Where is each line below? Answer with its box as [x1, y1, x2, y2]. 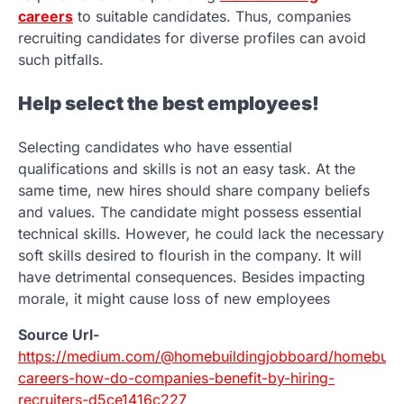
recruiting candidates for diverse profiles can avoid [18, 29, 366, 48]
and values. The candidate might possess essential [18, 202, 362, 221]
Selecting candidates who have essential [18, 137, 292, 156]
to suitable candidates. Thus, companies [73, 7, 351, 26]
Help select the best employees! [18, 91, 319, 115]
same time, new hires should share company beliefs [18, 180, 370, 199]
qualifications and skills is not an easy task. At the [18, 159, 355, 178]
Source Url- [18, 325, 99, 344]
